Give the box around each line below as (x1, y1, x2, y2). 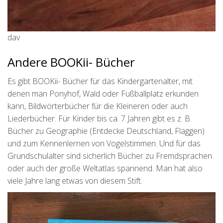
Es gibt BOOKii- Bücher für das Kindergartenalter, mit (7, 75, 193, 87)
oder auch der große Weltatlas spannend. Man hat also (7, 162, 203, 174)
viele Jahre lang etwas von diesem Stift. (7, 175, 142, 186)
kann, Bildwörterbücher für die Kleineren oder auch (7, 100, 188, 111)
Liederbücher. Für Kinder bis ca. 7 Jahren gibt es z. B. (7, 112, 192, 124)
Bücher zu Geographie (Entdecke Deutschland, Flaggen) (7, 125, 205, 136)
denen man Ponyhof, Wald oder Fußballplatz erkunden (7, 88, 199, 99)
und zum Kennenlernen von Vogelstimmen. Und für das (7, 137, 201, 149)
